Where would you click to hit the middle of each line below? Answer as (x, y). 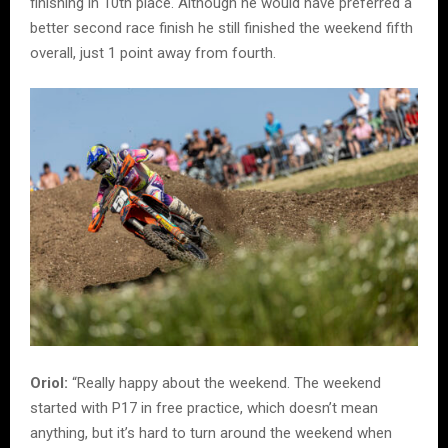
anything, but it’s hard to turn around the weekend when (211, 433)
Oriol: (49, 383)
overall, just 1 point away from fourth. (153, 52)
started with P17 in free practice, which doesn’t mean (204, 408)
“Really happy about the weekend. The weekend (224, 383)
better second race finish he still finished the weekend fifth (221, 27)
